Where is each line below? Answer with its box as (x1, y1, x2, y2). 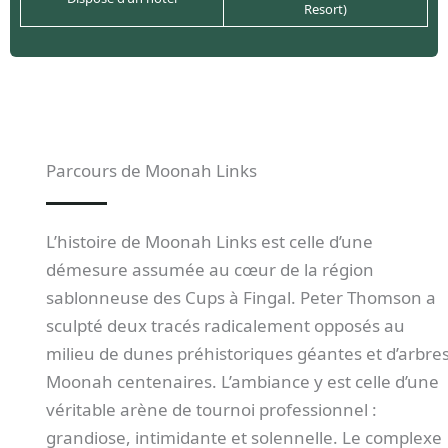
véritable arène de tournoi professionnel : (45, 397, 377, 421)
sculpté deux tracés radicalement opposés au (45, 313, 405, 337)
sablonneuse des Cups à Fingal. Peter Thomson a (45, 285, 436, 309)
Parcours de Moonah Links (45, 158, 257, 182)
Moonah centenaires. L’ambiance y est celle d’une (45, 369, 439, 393)
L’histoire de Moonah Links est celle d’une (45, 229, 373, 253)
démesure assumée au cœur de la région (45, 257, 374, 281)
